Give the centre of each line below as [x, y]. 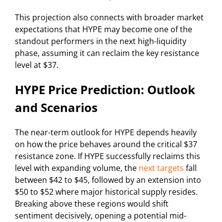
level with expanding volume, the [77, 168]
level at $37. [37, 65]
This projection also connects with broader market [109, 17]
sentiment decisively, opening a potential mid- [101, 215]
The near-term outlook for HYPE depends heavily [106, 132]
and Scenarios [56, 107]
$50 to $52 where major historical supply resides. [106, 192]
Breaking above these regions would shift [92, 203]
